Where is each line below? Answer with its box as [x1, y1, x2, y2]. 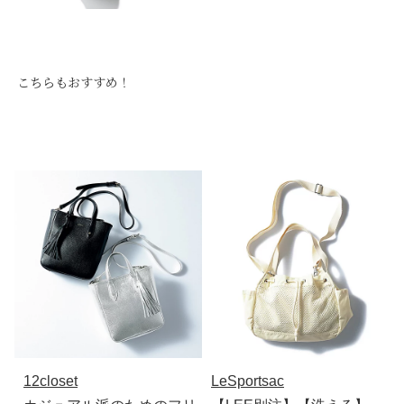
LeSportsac [211, 372, 284, 389]
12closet [23, 372, 78, 389]
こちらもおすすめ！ [16, 72, 131, 91]
